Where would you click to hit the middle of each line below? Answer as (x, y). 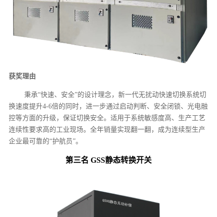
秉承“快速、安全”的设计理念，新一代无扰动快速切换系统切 (116, 95)
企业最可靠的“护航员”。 (46, 141)
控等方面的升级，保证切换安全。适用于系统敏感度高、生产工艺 (107, 118)
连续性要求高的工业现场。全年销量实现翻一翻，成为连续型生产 (107, 130)
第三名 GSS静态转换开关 (108, 160)
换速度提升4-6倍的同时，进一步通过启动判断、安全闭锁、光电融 (108, 107)
